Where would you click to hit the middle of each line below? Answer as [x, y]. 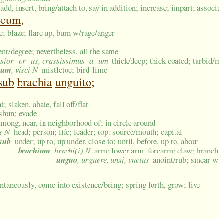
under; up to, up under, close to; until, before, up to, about [107, 141]
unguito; [75, 82]
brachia [35, 82]
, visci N [24, 70]
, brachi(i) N [70, 151]
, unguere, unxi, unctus [113, 160]
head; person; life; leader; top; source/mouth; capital [98, 132]
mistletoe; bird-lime [75, 70]
